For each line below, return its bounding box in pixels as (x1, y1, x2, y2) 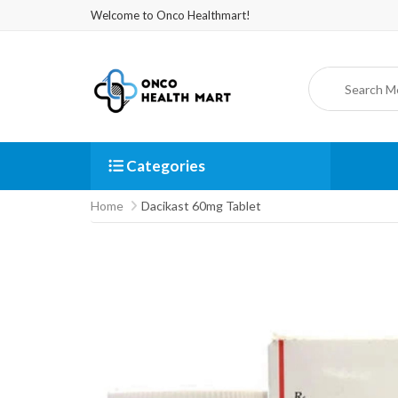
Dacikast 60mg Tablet (141, 198, 261, 213)
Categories (123, 156, 205, 175)
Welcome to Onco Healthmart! (91, 8, 251, 22)
